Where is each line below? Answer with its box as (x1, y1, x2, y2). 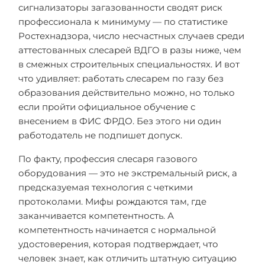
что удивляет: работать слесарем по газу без (18, 73, 224, 84)
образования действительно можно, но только (18, 87, 235, 98)
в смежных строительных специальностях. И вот (18, 59, 240, 70)
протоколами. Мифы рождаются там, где (18, 196, 206, 207)
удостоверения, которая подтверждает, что (18, 238, 218, 250)
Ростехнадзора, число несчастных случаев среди (18, 30, 244, 41)
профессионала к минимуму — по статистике (18, 16, 228, 27)
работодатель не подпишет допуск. (18, 130, 182, 141)
